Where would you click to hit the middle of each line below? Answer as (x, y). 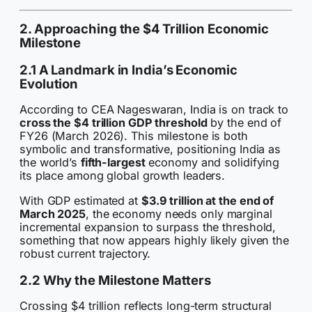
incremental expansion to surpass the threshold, (148, 227)
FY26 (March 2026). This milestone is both (134, 136)
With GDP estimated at (80, 200)
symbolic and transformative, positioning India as (150, 149)
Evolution (49, 83)
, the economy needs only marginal (179, 213)
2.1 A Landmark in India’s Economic (128, 69)
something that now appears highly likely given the (154, 240)
